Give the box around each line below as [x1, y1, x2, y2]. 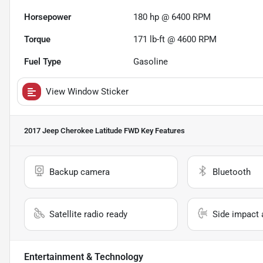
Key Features [139, 126, 185, 136]
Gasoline [133, 56, 168, 68]
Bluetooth [212, 167, 251, 178]
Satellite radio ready [49, 209, 127, 220]
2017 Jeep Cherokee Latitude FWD [24, 126, 139, 136]
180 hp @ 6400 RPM [133, 12, 211, 23]
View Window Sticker [46, 86, 129, 97]
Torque [24, 34, 50, 45]
